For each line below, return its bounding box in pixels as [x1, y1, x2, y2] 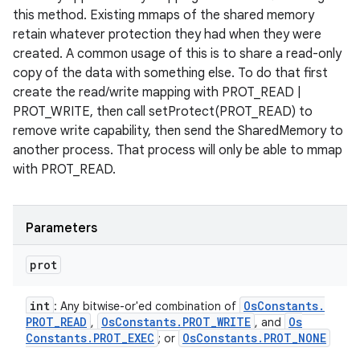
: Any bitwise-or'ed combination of [54, 299, 239, 313]
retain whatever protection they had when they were [13, 27, 321, 43]
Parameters [26, 220, 97, 236]
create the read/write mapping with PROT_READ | [13, 84, 301, 100]
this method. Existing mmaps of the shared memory [13, 7, 314, 23]
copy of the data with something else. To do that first [13, 65, 328, 81]
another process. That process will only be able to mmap [13, 142, 342, 158]
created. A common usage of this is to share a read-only [13, 46, 342, 62]
